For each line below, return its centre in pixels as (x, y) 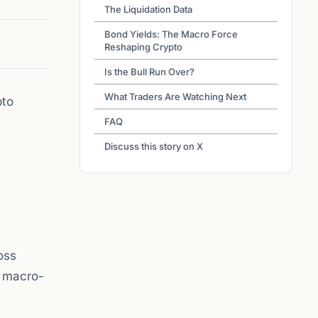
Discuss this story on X (154, 146)
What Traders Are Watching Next (175, 97)
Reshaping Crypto (143, 47)
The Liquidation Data (148, 9)
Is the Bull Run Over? (149, 72)
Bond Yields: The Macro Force (171, 34)
